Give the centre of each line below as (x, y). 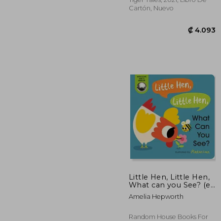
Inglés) (142, 193)
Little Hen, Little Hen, (169, 177)
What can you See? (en (172, 185)
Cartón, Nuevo (151, 8)
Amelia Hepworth (156, 196)
